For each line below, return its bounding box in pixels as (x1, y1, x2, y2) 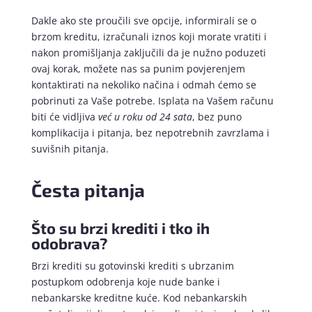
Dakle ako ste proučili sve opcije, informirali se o (31, 14, 256, 28)
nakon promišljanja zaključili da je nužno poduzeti (31, 46, 266, 60)
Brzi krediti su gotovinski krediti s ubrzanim (31, 259, 234, 273)
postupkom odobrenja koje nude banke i (31, 275, 220, 289)
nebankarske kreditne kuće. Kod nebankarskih (31, 291, 247, 305)
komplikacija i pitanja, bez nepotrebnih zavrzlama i (31, 126, 270, 140)
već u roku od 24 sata (97, 110, 192, 124)
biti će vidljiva (31, 110, 98, 124)
